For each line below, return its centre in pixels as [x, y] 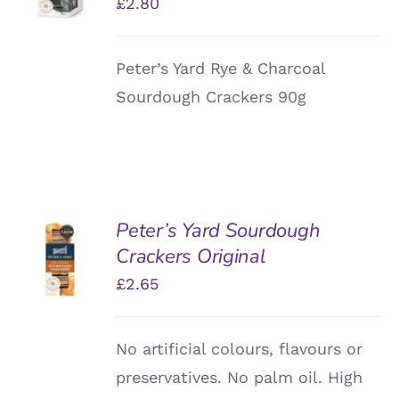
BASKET [59, 256]
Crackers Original [191, 256]
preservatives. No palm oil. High [240, 377]
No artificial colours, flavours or [240, 348]
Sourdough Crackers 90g [212, 96]
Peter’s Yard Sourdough [218, 230]
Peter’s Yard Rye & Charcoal [221, 68]
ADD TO [60, 236]
